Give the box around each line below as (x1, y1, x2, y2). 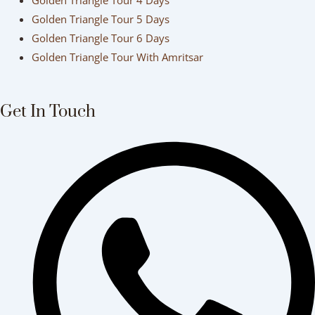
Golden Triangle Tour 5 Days (32, 12, 169, 27)
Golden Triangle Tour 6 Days (32, 31, 169, 46)
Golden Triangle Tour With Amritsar (32, 50, 203, 65)
